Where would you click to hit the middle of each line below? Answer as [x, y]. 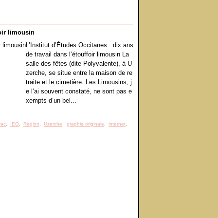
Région [31, 124]
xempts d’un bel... [51, 100]
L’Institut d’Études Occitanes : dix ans [80, 45]
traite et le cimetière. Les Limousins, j [79, 82]
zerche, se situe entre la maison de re [79, 73]
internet [117, 124]
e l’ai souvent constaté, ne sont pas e [79, 91]
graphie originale [85, 124]
